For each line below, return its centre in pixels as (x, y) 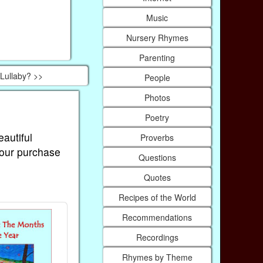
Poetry (157, 117)
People (157, 77)
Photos (157, 97)
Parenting (157, 57)
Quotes (157, 177)
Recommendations (157, 217)
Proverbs (157, 137)
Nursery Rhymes (157, 37)
